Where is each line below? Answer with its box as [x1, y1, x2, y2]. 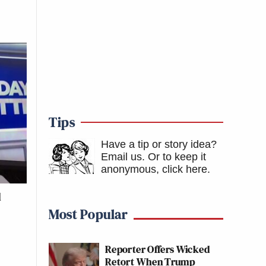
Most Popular [49, 204, 128, 224]
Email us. [101, 151, 145, 163]
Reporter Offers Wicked [105, 242, 210, 256]
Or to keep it [148, 151, 206, 163]
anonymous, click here [101, 163, 207, 175]
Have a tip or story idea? [101, 138, 217, 150]
